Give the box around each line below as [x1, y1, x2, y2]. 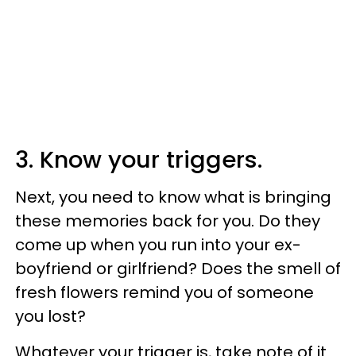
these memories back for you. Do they [15, 209, 320, 232]
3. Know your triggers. [15, 143, 262, 176]
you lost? [15, 304, 86, 327]
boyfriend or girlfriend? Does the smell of [15, 257, 341, 280]
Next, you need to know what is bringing [15, 185, 331, 208]
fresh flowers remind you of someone [15, 281, 314, 304]
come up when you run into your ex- [15, 233, 301, 256]
